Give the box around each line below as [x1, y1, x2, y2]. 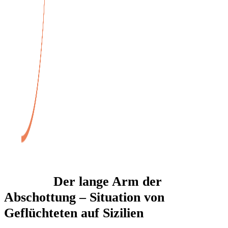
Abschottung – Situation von [4, 189, 164, 205]
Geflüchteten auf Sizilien [4, 205, 144, 220]
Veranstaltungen [50, 121, 112, 132]
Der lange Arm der [53, 173, 162, 189]
